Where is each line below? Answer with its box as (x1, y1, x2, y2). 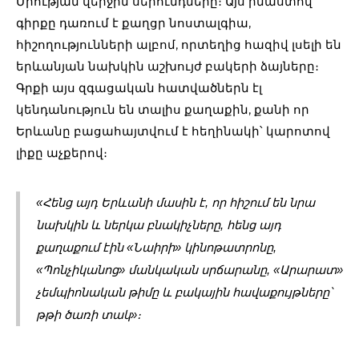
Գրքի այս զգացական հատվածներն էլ (16, 79, 262, 95)
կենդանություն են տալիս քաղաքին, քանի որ (16, 101, 309, 117)
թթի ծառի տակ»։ (36, 308, 141, 321)
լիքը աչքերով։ (16, 144, 107, 160)
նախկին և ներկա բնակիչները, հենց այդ (36, 218, 281, 232)
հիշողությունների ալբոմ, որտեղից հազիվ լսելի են (16, 36, 341, 52)
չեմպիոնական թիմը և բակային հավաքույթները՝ (36, 285, 332, 299)
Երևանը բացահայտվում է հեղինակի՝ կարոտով (16, 123, 330, 139)
